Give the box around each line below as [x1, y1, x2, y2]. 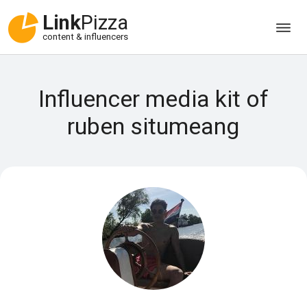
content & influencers [42, 32, 128, 42]
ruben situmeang [67, 112, 240, 140]
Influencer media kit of [38, 85, 269, 112]
